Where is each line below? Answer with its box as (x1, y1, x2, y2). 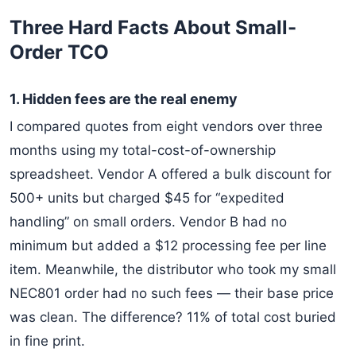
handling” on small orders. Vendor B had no (10, 214, 287, 230)
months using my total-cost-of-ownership (10, 142, 276, 158)
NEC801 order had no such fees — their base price (10, 285, 334, 301)
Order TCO (10, 41, 109, 64)
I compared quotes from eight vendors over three (10, 118, 323, 134)
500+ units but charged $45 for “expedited (10, 190, 284, 206)
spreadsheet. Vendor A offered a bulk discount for (10, 166, 331, 182)
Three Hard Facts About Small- (10, 16, 296, 39)
